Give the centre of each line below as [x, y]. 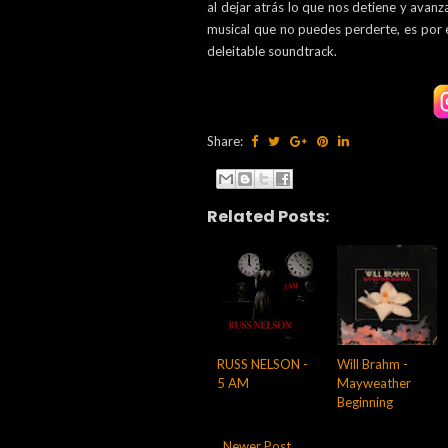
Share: [226, 141]
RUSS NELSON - [262, 363]
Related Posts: [268, 216]
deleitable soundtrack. [273, 51]
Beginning [365, 401]
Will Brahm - [372, 363]
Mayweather [374, 382]
